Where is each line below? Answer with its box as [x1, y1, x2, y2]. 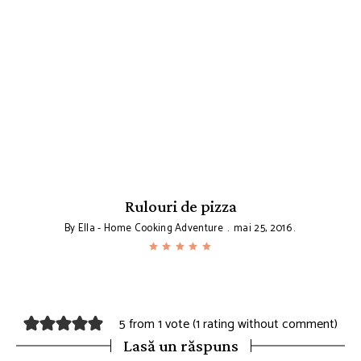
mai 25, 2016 [234, 220, 292, 238]
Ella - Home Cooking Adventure [77, 220, 224, 238]
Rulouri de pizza [124, 197, 237, 217]
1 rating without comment [195, 313, 334, 335]
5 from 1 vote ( [118, 313, 196, 335]
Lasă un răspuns [122, 336, 239, 356]
